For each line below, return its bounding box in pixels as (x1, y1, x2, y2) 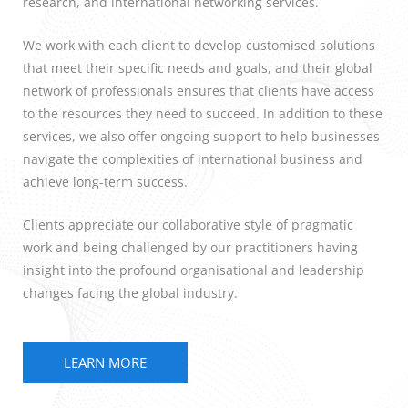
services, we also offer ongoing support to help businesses (23, 127, 380, 145)
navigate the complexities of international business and (23, 149, 362, 168)
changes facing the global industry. (23, 283, 238, 301)
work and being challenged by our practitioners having (23, 238, 358, 256)
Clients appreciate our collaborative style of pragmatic (23, 215, 353, 233)
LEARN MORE (64, 352, 147, 372)
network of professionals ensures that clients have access (23, 81, 374, 99)
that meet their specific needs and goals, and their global (23, 58, 372, 76)
